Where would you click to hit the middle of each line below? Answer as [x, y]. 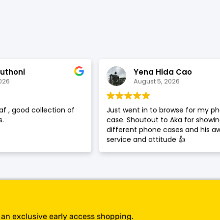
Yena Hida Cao [163, 72]
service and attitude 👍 [146, 140]
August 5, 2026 [156, 81]
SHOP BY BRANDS [110, 20]
